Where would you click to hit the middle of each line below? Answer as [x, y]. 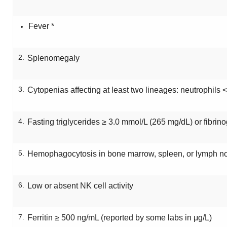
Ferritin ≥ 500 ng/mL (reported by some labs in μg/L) [120, 218]
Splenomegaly [53, 58]
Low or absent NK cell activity [80, 186]
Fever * [41, 26]
